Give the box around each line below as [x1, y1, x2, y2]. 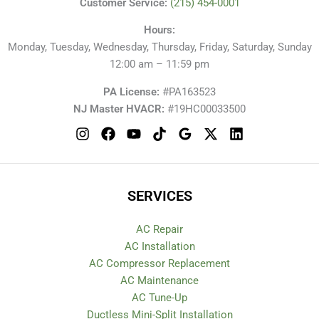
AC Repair [136, 222, 183, 236]
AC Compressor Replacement [89, 256, 230, 270]
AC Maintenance [120, 273, 199, 287]
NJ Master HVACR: [73, 102, 164, 115]
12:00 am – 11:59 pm [110, 58, 209, 71]
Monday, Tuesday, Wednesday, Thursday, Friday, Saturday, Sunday [7, 41, 312, 54]
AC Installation [124, 239, 195, 253]
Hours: [144, 23, 175, 37]
